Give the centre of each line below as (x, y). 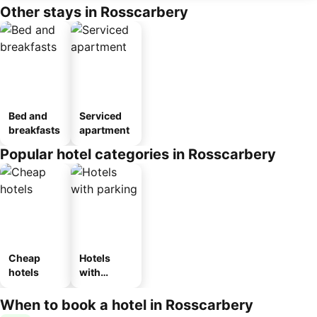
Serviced (100, 116)
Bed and (28, 116)
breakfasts (34, 130)
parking (98, 286)
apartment (104, 130)
